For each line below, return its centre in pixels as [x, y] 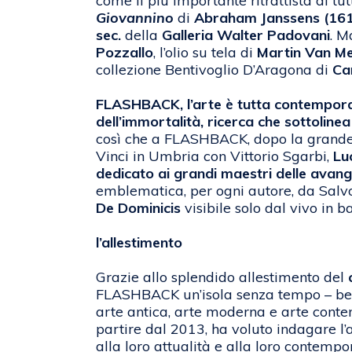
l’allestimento [139, 243]
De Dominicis [138, 208]
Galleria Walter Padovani [244, 35]
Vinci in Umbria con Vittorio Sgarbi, [214, 156]
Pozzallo [125, 53]
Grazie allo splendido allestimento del [222, 277]
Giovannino [135, 18]
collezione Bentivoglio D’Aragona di [214, 70]
